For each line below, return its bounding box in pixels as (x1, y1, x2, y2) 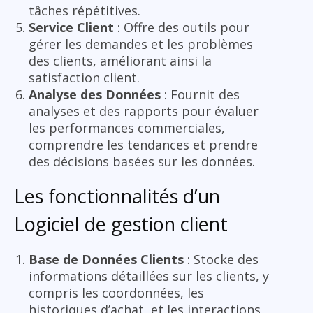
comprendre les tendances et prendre (29, 136, 258, 153)
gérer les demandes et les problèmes (29, 35, 253, 52)
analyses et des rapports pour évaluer (29, 102, 259, 119)
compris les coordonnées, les (29, 284, 204, 301)
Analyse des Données (29, 85, 161, 103)
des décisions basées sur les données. (29, 152, 255, 170)
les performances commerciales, (29, 119, 225, 136)
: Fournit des (161, 85, 240, 103)
